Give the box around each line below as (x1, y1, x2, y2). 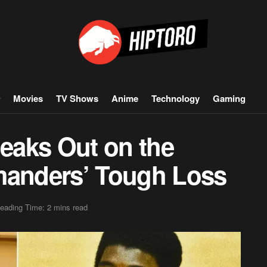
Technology (151, 92, 200, 105)
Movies (13, 92, 43, 105)
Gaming (213, 92, 246, 105)
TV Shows (56, 92, 98, 105)
